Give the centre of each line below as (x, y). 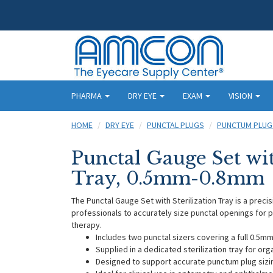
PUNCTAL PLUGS (175, 125)
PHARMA (87, 95)
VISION (241, 95)
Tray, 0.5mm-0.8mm (168, 178)
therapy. (88, 225)
